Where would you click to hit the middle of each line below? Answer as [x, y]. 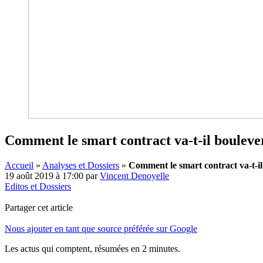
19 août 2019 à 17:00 [44, 176]
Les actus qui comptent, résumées [68, 248]
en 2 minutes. [156, 248]
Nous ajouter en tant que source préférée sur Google [101, 228]
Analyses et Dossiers [81, 165]
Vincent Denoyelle [134, 176]
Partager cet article [39, 207]
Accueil [19, 165]
